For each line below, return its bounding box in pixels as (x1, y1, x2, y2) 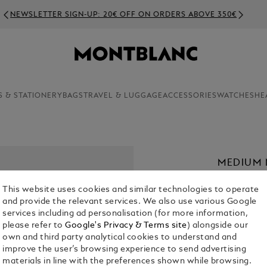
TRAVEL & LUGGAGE (83, 92, 163, 100)
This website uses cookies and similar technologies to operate (2, 186, 259, 194)
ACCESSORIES (162, 92, 217, 100)
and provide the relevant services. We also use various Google (2, 198, 257, 206)
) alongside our (187, 222, 249, 230)
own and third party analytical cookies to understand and (2, 234, 237, 242)
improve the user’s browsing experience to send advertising (2, 246, 247, 254)
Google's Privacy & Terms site (65, 222, 187, 230)
